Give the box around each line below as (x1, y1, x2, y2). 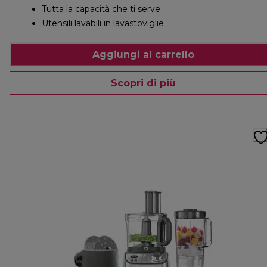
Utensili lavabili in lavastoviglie (42, 18, 164, 29)
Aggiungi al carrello (92, 48, 194, 60)
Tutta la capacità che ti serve (42, 4, 160, 15)
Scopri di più (110, 77, 176, 89)
